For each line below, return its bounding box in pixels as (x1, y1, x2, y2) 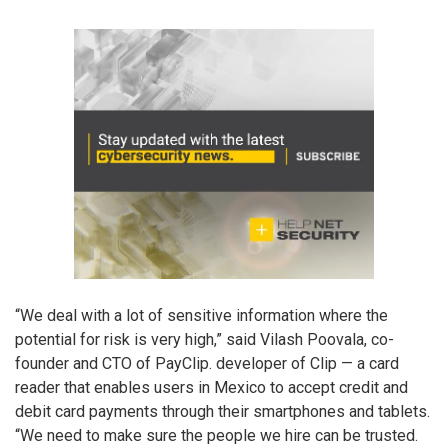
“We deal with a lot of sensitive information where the (15, 306, 388, 326)
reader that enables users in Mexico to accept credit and (15, 378, 408, 398)
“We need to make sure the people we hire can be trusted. (15, 426, 418, 446)
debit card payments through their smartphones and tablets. (15, 402, 430, 422)
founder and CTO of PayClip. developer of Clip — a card (15, 354, 399, 374)
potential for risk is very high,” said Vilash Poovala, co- (15, 330, 394, 350)
